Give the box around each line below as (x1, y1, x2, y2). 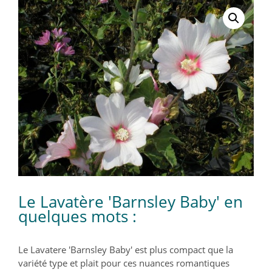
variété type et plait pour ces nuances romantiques (18, 256, 229, 269)
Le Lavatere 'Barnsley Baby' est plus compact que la (18, 243, 233, 256)
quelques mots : (18, 205, 137, 227)
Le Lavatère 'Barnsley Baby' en (18, 190, 243, 212)
